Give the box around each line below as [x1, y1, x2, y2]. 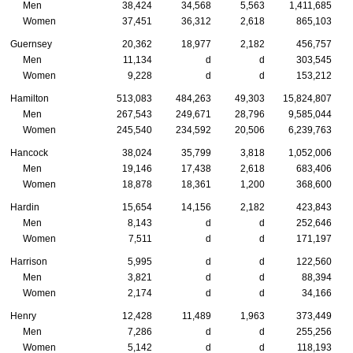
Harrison [10, 256, 47, 268]
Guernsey [10, 39, 52, 50]
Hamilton [10, 93, 49, 105]
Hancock [10, 147, 48, 159]
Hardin [10, 202, 39, 214]
